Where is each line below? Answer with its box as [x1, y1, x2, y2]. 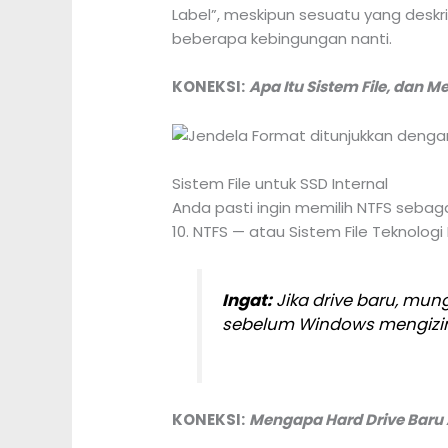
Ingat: [221, 289, 272, 313]
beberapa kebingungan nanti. [172, 28, 393, 50]
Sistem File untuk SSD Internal [172, 173, 389, 195]
